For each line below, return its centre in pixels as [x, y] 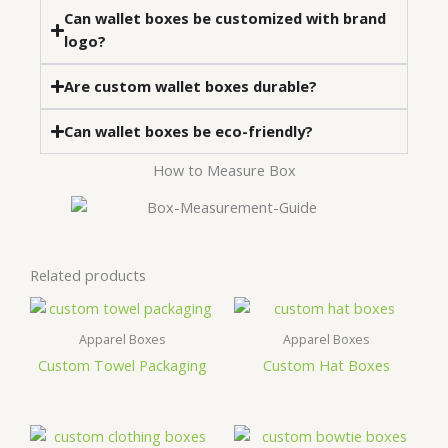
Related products [88, 275]
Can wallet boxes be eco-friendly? [189, 131]
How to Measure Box [224, 170]
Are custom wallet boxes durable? [191, 86]
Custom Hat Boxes [326, 365]
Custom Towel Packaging [122, 365]
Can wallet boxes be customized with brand [225, 18]
